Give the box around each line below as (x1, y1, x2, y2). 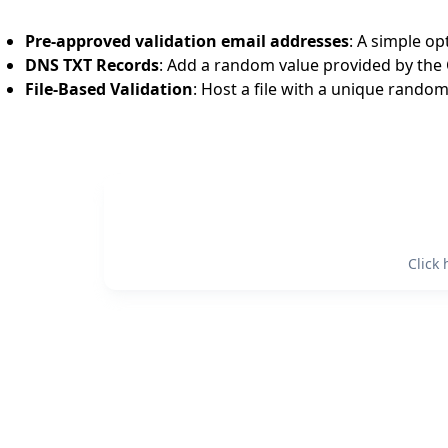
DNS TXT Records (25, 53, 159, 76)
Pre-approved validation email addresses (25, 29, 349, 52)
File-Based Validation (25, 77, 193, 100)
